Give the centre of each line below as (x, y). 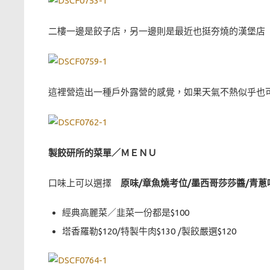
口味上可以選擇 (84, 183)
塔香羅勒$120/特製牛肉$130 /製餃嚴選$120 (149, 231)
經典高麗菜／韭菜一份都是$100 (125, 212)
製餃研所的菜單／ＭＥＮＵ (102, 152)
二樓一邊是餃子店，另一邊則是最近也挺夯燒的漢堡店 (157, 31)
